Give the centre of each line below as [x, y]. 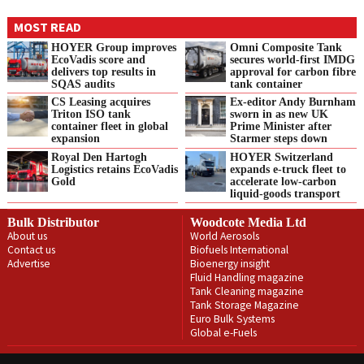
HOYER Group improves [114, 47]
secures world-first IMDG [292, 59]
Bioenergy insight [230, 263]
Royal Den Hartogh [100, 157]
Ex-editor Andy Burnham [292, 102]
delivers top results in [104, 71]
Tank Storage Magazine [244, 305]
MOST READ [47, 27]
